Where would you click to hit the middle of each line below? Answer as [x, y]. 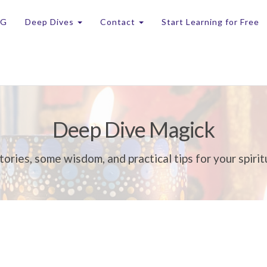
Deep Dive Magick [133, 129]
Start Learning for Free [210, 22]
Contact [119, 22]
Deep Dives [50, 22]
